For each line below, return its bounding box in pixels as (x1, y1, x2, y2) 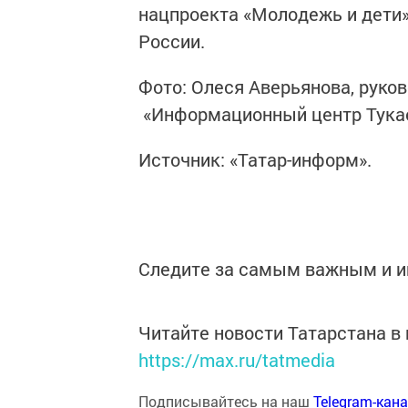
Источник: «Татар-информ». (138, 148, 372, 171)
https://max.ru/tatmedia (138, 348, 335, 372)
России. (138, 29, 205, 53)
